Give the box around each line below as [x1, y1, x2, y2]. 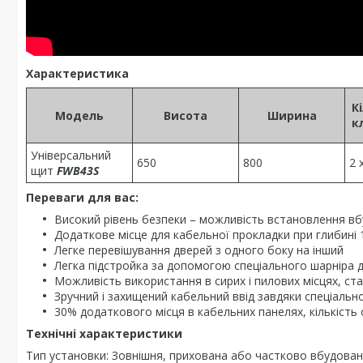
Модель [55, 108, 104, 123]
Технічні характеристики [26, 326, 182, 341]
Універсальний [31, 147, 111, 163]
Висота [164, 108, 207, 123]
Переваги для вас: [26, 190, 139, 205]
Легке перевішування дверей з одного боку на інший [54, 242, 344, 258]
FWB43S [57, 163, 99, 178]
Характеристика [26, 66, 129, 81]
